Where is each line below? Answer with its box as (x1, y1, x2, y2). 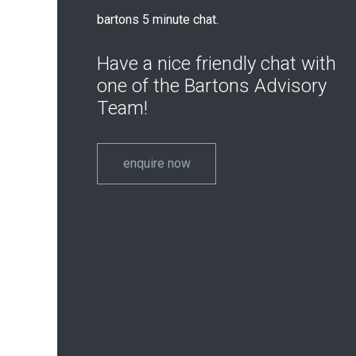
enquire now (122, 155, 191, 171)
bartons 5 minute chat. (97, 12, 219, 27)
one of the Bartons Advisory (97, 75, 327, 97)
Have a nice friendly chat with (97, 52, 336, 75)
